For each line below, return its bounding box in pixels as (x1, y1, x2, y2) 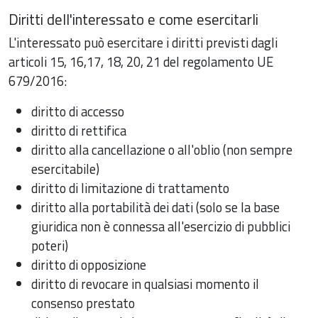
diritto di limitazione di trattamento (31, 177, 229, 198)
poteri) (31, 235, 68, 256)
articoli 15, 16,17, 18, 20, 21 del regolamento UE (9, 51, 273, 72)
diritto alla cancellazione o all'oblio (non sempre (31, 139, 292, 160)
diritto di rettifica (31, 120, 126, 141)
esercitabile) (31, 158, 99, 179)
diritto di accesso (31, 101, 124, 121)
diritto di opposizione (31, 254, 146, 275)
